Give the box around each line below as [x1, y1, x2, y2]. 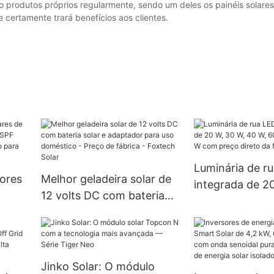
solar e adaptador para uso [40, 206, 180, 219]
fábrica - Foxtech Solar [40, 239, 160, 252]
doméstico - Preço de [40, 222, 152, 235]
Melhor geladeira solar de [40, 172, 171, 186]
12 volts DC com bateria [40, 189, 165, 202]
